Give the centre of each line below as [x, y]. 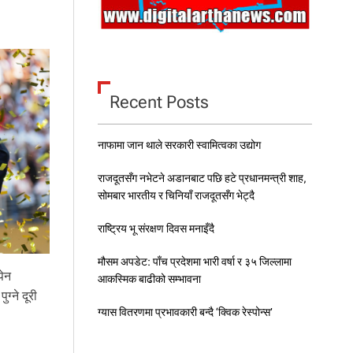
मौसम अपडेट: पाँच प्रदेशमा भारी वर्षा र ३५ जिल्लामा [194, 261]
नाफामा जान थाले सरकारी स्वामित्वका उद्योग [179, 145]
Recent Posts [159, 102]
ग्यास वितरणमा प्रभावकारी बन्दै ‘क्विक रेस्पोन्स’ [185, 312]
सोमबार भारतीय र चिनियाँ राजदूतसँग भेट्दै [176, 195]
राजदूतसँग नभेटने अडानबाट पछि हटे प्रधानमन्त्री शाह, [202, 178]
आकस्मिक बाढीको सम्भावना [149, 279]
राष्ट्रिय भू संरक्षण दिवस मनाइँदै [156, 228]
